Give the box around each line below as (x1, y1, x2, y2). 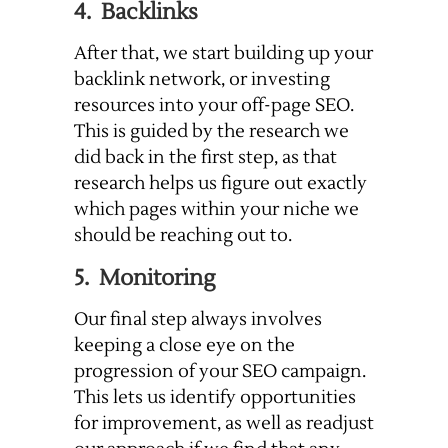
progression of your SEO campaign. (74, 360, 366, 384)
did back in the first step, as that (74, 146, 337, 170)
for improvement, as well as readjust (74, 412, 374, 436)
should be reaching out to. (74, 224, 292, 248)
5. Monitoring (74, 264, 215, 293)
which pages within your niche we (74, 198, 359, 222)
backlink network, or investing (74, 68, 330, 92)
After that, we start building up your (74, 42, 373, 66)
